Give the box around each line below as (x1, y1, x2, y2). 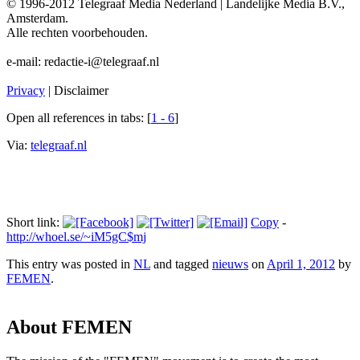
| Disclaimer (45, 84, 108, 98)
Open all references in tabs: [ (6, 111, 151, 125)
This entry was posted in (6, 257, 133, 272)
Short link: (6, 215, 63, 230)
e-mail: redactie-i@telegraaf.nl (6, 55, 159, 69)
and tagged (150, 257, 212, 272)
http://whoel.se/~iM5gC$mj (6, 230, 146, 244)
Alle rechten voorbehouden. (6, 26, 148, 40)
